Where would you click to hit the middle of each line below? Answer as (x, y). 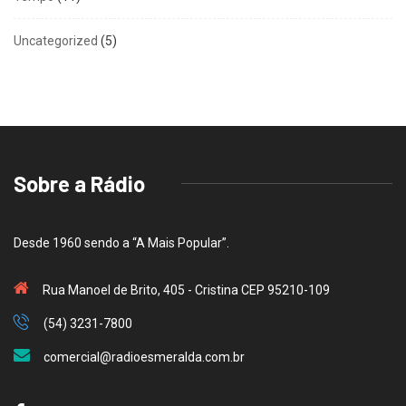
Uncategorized (56, 40)
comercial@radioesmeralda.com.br (144, 357)
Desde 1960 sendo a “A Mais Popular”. (121, 242)
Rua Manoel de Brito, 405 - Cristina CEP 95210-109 (186, 290)
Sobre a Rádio (79, 183)
